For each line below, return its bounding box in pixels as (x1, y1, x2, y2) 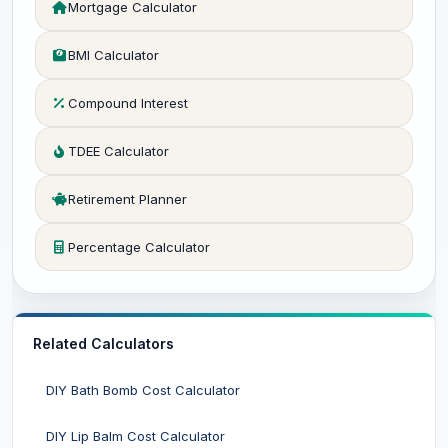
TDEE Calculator (68, 143, 169, 159)
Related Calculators (33, 335, 174, 352)
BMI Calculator (68, 47, 159, 63)
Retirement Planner (68, 191, 187, 207)
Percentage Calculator (68, 239, 210, 255)
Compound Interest (68, 95, 188, 111)
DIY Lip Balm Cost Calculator (46, 428, 225, 444)
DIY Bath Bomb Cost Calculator (46, 382, 240, 398)
